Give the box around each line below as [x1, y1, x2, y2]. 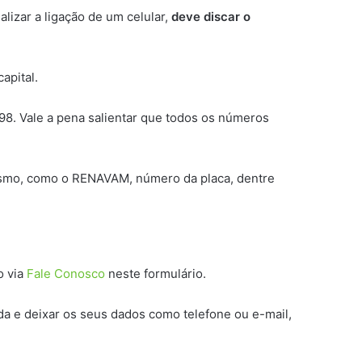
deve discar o [168, 8, 250, 24]
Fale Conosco [27, 266, 105, 281]
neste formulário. [105, 266, 206, 281]
